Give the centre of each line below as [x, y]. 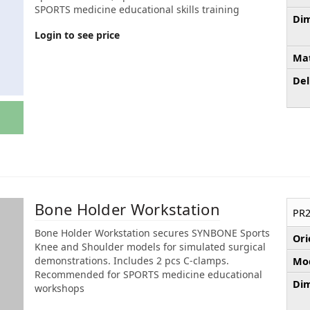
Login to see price [77, 35]
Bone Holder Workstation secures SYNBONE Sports [152, 233]
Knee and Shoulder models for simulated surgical [150, 247]
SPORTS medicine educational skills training [137, 9]
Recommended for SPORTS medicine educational [148, 275]
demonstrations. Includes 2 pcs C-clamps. [132, 261]
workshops [60, 289]
